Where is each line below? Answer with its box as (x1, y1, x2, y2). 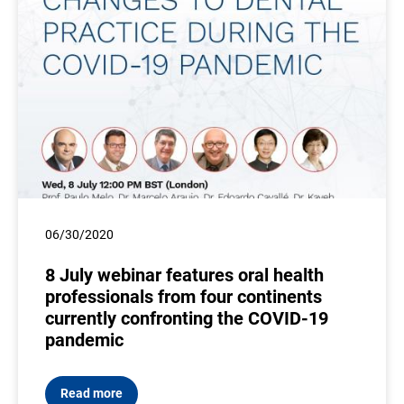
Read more (60, 385, 123, 400)
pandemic (45, 328, 124, 351)
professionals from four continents (45, 285, 322, 308)
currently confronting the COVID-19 (45, 307, 328, 329)
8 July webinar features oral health (45, 263, 324, 286)
